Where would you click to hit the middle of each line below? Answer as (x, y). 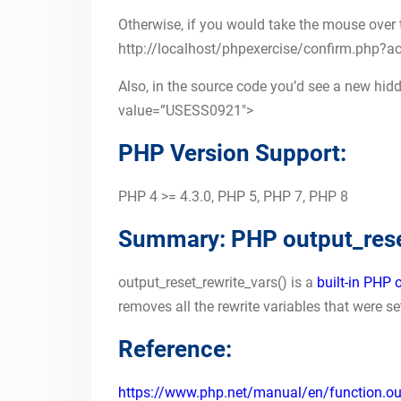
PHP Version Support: (232, 153)
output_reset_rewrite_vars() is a (218, 282)
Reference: (175, 349)
